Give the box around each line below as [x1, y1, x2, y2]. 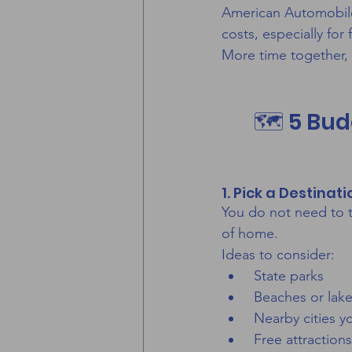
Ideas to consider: [222, 246, 335, 264]
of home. [222, 225, 278, 243]
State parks [250, 267, 324, 285]
